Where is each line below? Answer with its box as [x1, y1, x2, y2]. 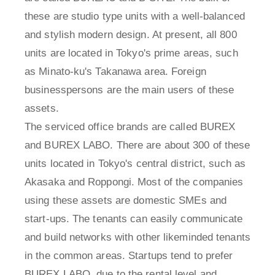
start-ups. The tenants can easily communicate [25, 213, 243, 225]
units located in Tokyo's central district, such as [25, 158, 246, 170]
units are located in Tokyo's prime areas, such [25, 47, 238, 60]
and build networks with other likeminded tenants [25, 231, 250, 244]
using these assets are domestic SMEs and [25, 195, 227, 207]
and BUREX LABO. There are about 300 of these [25, 139, 250, 152]
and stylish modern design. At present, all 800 [25, 29, 237, 41]
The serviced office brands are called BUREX [25, 121, 236, 133]
